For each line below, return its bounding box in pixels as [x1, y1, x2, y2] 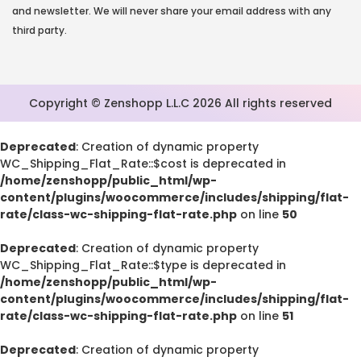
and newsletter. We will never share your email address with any [12, 3, 331, 18]
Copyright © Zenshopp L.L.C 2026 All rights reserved [29, 94, 332, 111]
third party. [12, 23, 67, 37]
